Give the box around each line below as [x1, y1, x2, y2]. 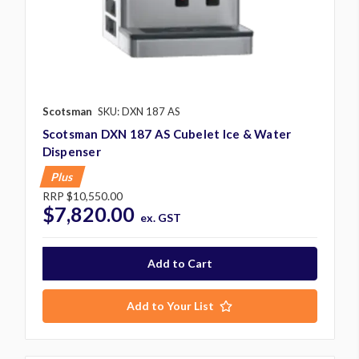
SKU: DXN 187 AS [97, 104, 180, 118]
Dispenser [42, 143, 101, 159]
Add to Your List [127, 298, 214, 313]
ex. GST [140, 210, 182, 224]
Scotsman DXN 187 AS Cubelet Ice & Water [42, 126, 292, 141]
